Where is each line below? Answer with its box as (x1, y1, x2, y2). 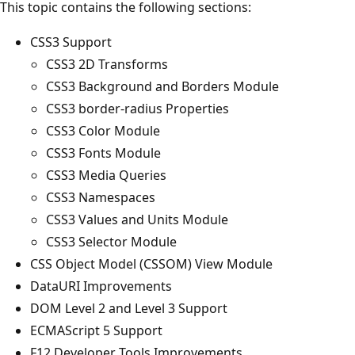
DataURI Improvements (30, 277, 175, 295)
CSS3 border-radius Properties (46, 99, 232, 117)
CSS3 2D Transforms (46, 55, 171, 73)
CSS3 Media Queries (46, 166, 170, 184)
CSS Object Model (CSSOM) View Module (30, 254, 276, 273)
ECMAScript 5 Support (30, 321, 166, 339)
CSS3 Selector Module (46, 232, 180, 250)
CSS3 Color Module (46, 121, 163, 139)
